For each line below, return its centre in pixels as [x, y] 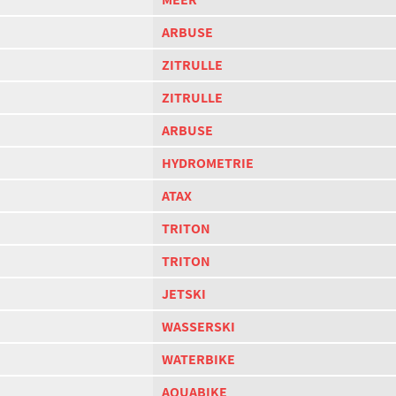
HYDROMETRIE [208, 163]
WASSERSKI [198, 327]
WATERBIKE [198, 359]
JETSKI [184, 294]
